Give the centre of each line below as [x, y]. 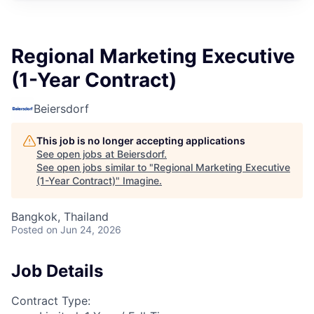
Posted [27, 230]
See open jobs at [77, 154]
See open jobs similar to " [95, 167]
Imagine [141, 180]
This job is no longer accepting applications [141, 141]
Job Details [57, 271]
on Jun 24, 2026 [84, 230]
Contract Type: [51, 300]
